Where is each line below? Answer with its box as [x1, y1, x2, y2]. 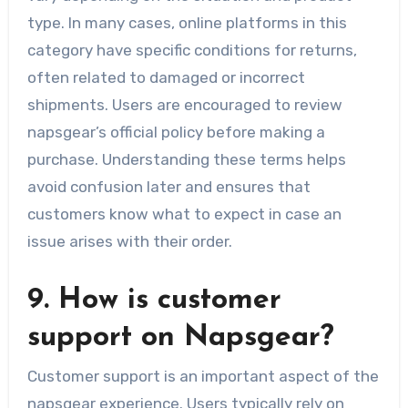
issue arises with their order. [26, 231, 232, 250]
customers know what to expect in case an [26, 204, 342, 223]
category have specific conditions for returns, [26, 40, 357, 59]
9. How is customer [26, 285, 281, 315]
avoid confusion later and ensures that [26, 177, 311, 196]
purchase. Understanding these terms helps [26, 149, 346, 168]
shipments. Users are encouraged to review [26, 95, 342, 114]
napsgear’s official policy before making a [26, 122, 325, 141]
